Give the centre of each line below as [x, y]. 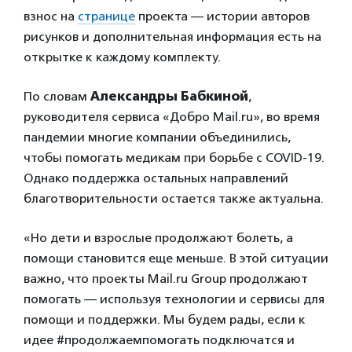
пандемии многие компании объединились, [157, 137]
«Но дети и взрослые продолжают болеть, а [158, 238]
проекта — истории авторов [222, 16]
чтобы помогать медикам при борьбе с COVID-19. [174, 158]
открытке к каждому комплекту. [122, 57]
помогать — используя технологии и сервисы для [174, 299]
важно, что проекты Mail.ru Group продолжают [166, 279]
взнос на [51, 16]
